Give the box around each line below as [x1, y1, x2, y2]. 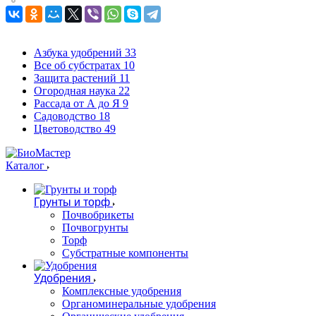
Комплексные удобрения [62, 284, 181, 297]
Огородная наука [34, 84, 116, 97]
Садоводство [34, 109, 96, 122]
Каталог [6, 159, 47, 171]
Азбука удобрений [34, 46, 122, 59]
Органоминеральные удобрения [62, 297, 216, 310]
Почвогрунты [62, 221, 128, 233]
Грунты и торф [34, 195, 110, 208]
